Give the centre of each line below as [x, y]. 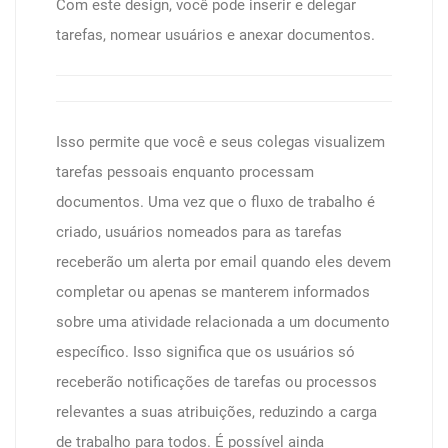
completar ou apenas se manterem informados [213, 292]
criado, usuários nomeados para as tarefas [199, 232]
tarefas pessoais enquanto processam [185, 172]
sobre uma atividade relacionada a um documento [223, 322]
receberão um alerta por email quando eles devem [223, 262]
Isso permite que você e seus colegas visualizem [220, 142]
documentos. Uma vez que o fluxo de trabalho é [215, 202]
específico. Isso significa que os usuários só [205, 352]
